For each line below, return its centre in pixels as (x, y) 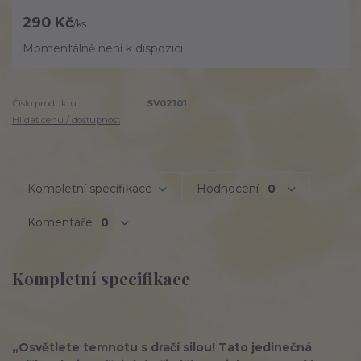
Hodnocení (228, 189)
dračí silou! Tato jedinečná (231, 347)
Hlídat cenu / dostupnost (66, 120)
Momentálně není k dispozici (103, 49)
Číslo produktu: (45, 104)
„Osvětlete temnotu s (80, 347)
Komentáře (60, 222)
